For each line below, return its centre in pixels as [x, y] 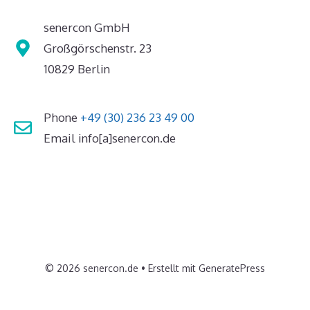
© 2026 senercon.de [92, 268]
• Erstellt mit [168, 268]
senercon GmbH [86, 27]
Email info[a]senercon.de [109, 138]
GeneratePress [232, 268]
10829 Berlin [76, 69]
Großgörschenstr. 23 [97, 48]
